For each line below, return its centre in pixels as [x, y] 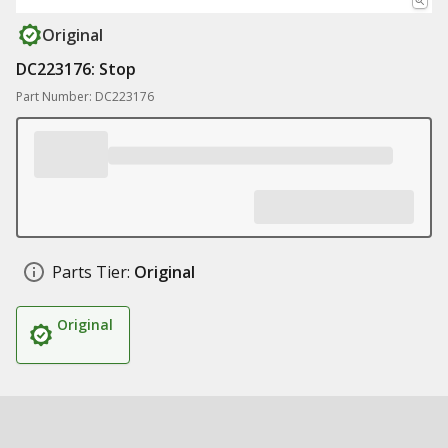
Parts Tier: [91, 272]
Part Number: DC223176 [85, 96]
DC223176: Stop [76, 69]
